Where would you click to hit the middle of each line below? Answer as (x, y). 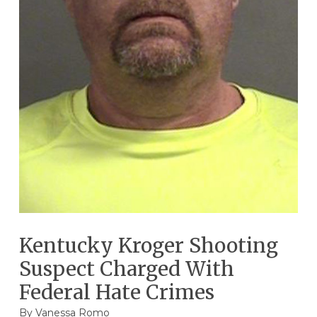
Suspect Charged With (126, 269)
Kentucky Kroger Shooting (148, 245)
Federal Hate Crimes (116, 292)
